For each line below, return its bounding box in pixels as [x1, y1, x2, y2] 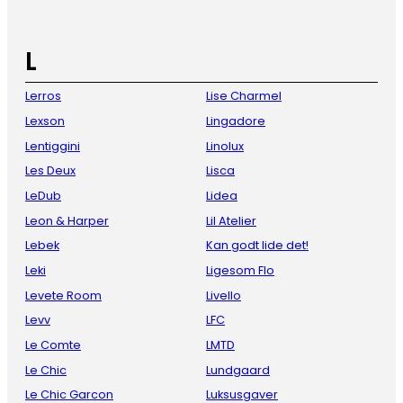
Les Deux [25, 163, 76, 179]
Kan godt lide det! [206, 237, 309, 254]
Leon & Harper [25, 212, 109, 228]
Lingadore [206, 113, 265, 130]
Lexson [25, 113, 65, 130]
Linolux [206, 138, 244, 154]
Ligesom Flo [206, 263, 274, 279]
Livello [206, 287, 241, 303]
